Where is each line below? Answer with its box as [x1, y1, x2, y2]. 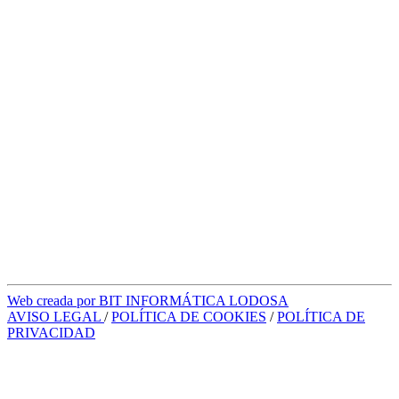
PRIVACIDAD [7, 324, 95, 340]
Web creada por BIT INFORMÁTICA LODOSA [7, 292, 289, 308]
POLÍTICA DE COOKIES [111, 308, 266, 324]
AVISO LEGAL [7, 308, 104, 324]
